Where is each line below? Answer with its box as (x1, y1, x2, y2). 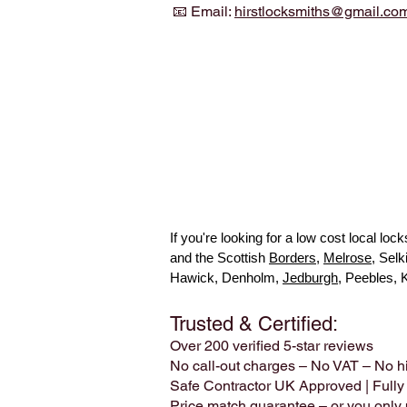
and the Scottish (170, 250, 269, 266)
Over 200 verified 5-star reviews (170, 337, 373, 355)
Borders (269, 250, 316, 266)
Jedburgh (283, 270, 338, 286)
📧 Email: (173, 3, 234, 21)
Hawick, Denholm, (170, 270, 283, 286)
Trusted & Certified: (170, 313, 338, 336)
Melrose (323, 250, 372, 266)
